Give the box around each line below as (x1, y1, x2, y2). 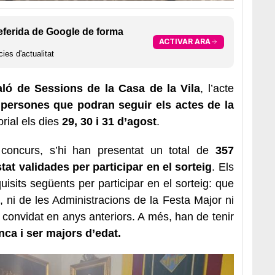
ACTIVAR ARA (158, 37, 211, 47)
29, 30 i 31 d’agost (62, 115, 157, 128)
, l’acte (200, 82, 234, 95)
